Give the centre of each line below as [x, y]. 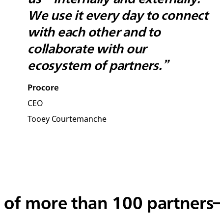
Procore [43, 87]
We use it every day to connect [118, 14]
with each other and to [94, 31]
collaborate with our [87, 48]
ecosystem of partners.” [98, 65]
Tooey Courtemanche [67, 118]
